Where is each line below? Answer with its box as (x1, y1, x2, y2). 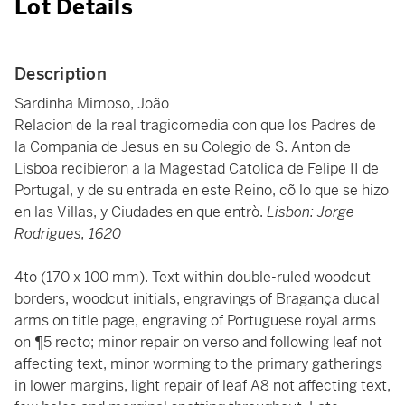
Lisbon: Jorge (263, 202, 354, 221)
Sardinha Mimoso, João (14, 94, 169, 113)
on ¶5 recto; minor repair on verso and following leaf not (14, 333, 382, 352)
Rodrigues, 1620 (14, 224, 121, 243)
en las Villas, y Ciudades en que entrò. (14, 202, 263, 221)
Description (14, 63, 107, 84)
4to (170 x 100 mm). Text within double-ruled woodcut (14, 268, 371, 287)
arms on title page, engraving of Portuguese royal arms (14, 311, 376, 330)
